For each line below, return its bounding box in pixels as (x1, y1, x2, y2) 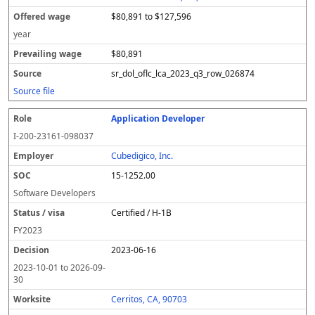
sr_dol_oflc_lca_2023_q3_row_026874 (111, 67, 255, 79)
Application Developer (111, 112, 205, 124)
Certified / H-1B (111, 207, 172, 219)
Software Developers (13, 187, 96, 199)
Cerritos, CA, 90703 (111, 293, 188, 305)
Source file (13, 85, 55, 97)
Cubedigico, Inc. (111, 150, 174, 162)
